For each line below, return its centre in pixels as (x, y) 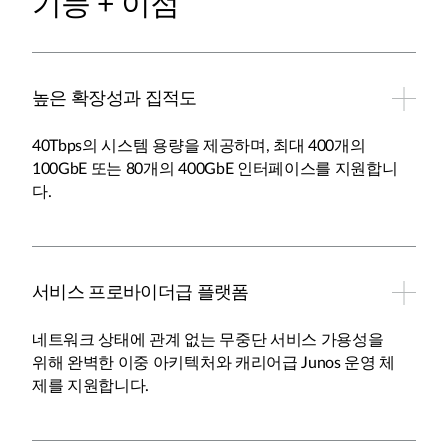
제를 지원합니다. (91, 386)
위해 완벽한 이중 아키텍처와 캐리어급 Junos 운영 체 (214, 363)
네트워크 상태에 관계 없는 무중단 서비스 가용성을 (208, 340)
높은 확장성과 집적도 (114, 99)
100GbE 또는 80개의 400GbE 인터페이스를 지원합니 (215, 169)
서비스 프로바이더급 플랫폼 (140, 293)
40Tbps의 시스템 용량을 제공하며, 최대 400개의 (199, 146)
